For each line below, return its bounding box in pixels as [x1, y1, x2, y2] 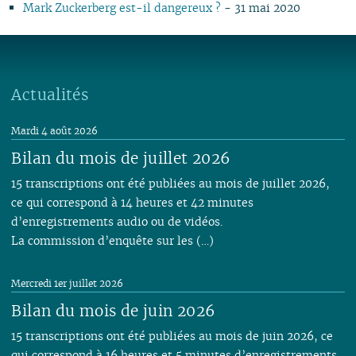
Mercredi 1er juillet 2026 [11, 277, 124, 289]
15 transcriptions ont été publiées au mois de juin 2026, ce [11, 328, 334, 343]
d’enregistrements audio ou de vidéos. [11, 213, 223, 229]
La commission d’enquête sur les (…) [11, 232, 215, 248]
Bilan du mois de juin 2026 [11, 300, 216, 321]
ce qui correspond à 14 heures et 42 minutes [11, 194, 254, 210]
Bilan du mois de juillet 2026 [11, 147, 231, 168]
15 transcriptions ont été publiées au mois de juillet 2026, [11, 175, 331, 191]
